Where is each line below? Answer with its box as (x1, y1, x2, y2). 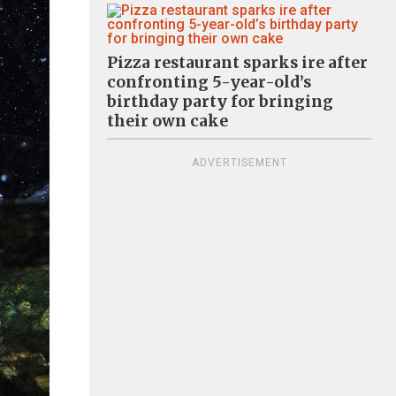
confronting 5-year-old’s (107, 72, 311, 92)
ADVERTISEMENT (192, 156, 287, 169)
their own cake (107, 110, 228, 131)
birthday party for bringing (107, 91, 333, 111)
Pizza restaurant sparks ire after (107, 52, 368, 72)
